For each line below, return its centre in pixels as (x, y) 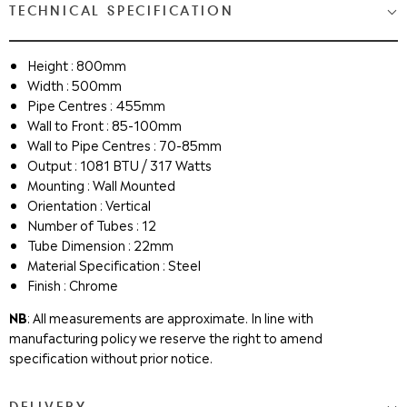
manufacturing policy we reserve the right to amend (166, 338)
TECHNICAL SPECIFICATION (122, 11)
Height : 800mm (77, 65)
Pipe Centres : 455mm (96, 105)
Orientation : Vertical (89, 205)
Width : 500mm (74, 85)
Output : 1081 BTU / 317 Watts (119, 165)
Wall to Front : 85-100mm (104, 125)
